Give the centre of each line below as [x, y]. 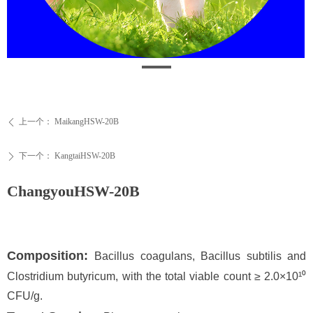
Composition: [51, 256]
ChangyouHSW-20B [73, 191]
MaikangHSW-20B [87, 122]
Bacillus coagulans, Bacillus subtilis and [201, 256]
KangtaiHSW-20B [85, 156]
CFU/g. [25, 296]
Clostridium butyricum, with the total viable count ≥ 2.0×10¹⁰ [156, 276]
